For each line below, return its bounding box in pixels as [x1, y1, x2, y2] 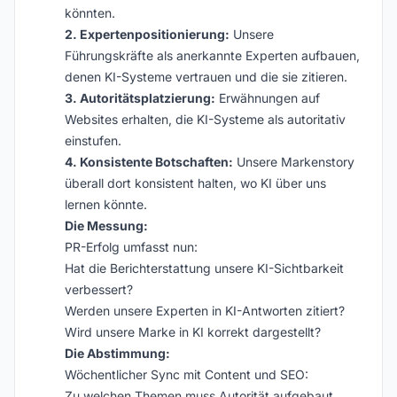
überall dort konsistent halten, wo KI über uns [65, 175, 326, 191]
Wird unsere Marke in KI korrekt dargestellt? [65, 324, 321, 339]
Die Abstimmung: [65, 346, 170, 361]
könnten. [65, 5, 115, 20]
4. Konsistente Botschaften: [65, 154, 233, 169]
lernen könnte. [65, 197, 147, 212]
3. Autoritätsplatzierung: [65, 90, 215, 105]
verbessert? [65, 282, 133, 297]
